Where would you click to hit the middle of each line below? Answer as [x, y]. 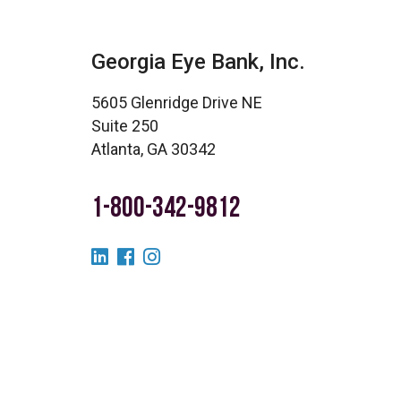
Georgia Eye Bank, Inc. [198, 62]
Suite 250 [125, 126]
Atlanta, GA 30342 [154, 149]
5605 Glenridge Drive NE [177, 102]
